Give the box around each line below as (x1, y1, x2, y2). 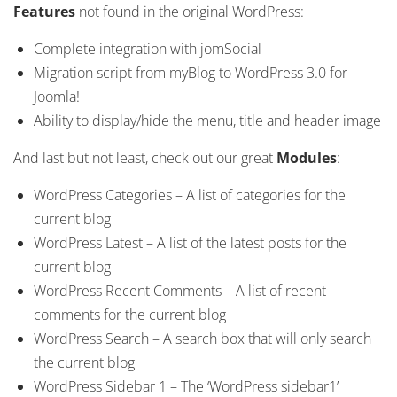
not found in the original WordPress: (79, 2, 304, 21)
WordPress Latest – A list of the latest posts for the (34, 233, 346, 253)
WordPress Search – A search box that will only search (34, 329, 371, 348)
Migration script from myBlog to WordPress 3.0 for (34, 63, 347, 82)
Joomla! (34, 87, 80, 106)
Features (13, 2, 79, 21)
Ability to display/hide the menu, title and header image (34, 111, 381, 130)
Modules (276, 148, 337, 167)
